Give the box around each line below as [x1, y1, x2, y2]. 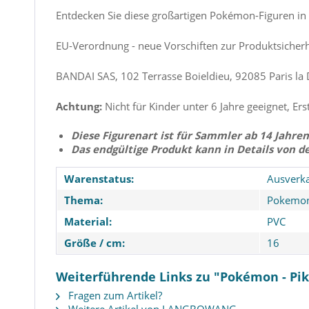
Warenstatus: [64, 172, 134, 186]
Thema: [64, 193, 103, 207]
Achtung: [56, 99, 105, 113]
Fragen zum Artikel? [66, 288, 162, 302]
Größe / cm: [64, 236, 125, 250]
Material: [64, 215, 112, 228]
